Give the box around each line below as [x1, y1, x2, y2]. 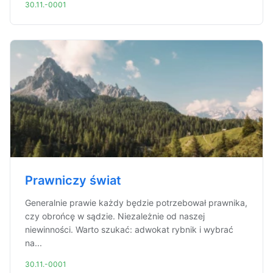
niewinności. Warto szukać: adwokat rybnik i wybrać [25, 224, 233, 235]
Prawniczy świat [25, 173, 121, 188]
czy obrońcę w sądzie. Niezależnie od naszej [25, 211, 205, 221]
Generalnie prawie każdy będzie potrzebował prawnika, [25, 197, 247, 208]
